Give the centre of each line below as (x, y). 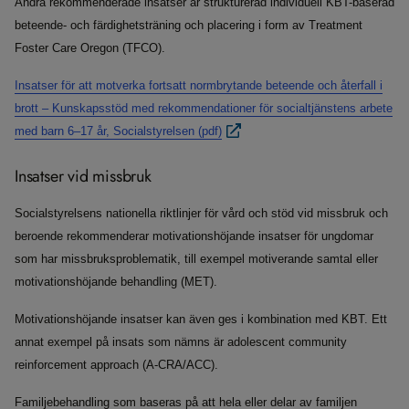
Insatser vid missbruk (83, 176)
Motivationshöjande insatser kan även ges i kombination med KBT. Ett (201, 320)
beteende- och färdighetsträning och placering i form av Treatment (189, 26)
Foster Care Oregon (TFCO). (90, 48)
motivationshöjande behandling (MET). (116, 282)
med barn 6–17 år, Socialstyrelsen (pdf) (118, 131)
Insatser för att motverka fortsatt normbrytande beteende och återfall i (199, 86)
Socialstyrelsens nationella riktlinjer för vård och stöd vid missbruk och (201, 214)
